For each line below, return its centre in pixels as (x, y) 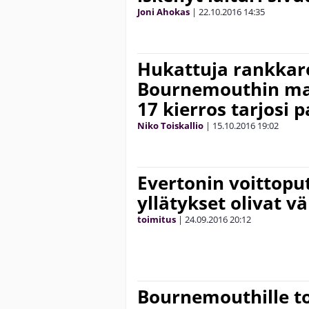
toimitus (157, 219)
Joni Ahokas (163, 12)
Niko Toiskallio (170, 126)
